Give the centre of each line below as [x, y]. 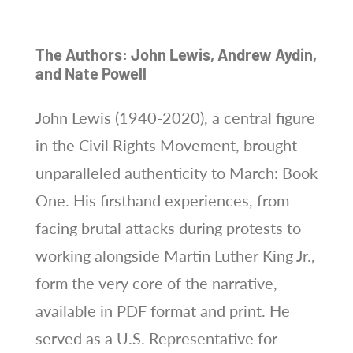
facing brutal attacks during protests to [168, 228]
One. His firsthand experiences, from [162, 201]
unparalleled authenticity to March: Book [176, 173]
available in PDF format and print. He [162, 311]
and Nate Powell [91, 74]
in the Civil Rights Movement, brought [166, 145]
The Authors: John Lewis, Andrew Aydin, [176, 55]
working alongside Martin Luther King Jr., [175, 256]
